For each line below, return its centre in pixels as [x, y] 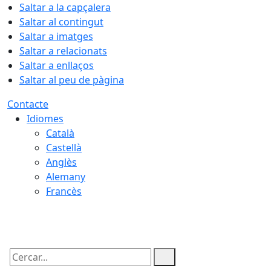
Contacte [28, 104]
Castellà [64, 148]
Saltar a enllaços [57, 65]
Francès [64, 191]
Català [60, 133]
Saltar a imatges [56, 36]
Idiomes [45, 119]
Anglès [61, 162]
